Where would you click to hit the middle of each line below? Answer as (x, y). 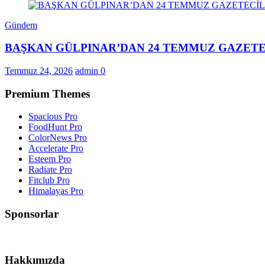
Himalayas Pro (56, 191)
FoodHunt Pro (55, 127)
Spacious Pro (53, 117)
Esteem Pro (50, 159)
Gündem (21, 25)
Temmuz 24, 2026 (39, 71)
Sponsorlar (32, 214)
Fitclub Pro (49, 180)
